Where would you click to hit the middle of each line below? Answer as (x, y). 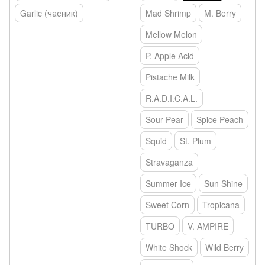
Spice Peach (220, 120)
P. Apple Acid (170, 56)
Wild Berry (224, 248)
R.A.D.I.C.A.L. (172, 98)
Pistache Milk (170, 77)
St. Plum (195, 141)
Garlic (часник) (49, 13)
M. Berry (220, 13)
